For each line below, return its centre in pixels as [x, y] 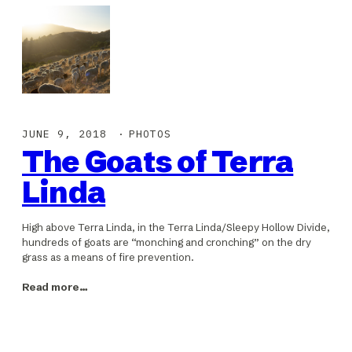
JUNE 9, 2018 [65, 134]
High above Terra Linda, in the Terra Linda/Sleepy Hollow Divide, [176, 227]
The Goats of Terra [158, 161]
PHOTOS [150, 134]
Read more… [55, 287]
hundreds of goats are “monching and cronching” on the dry [167, 242]
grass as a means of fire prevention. [108, 257]
